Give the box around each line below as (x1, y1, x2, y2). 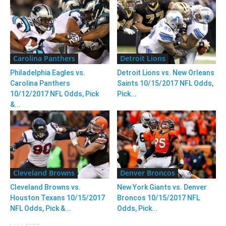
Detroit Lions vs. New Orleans (117, 69, 214, 77)
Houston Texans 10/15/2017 (10, 194, 105, 202)
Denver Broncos (120, 168, 175, 178)
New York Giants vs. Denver (117, 183, 207, 192)
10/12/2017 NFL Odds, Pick (10, 90, 99, 98)
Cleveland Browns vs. (10, 183, 81, 192)
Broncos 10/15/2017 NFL (117, 194, 200, 202)
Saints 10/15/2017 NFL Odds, (117, 79, 213, 88)
